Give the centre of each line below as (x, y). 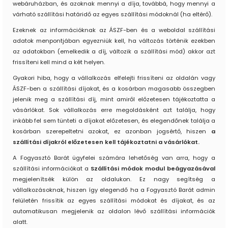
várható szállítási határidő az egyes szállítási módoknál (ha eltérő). (112, 15)
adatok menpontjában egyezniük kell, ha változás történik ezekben (114, 41)
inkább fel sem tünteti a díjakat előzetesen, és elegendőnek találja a (114, 121)
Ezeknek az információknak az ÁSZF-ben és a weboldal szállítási (114, 30)
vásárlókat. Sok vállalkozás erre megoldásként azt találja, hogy (114, 110)
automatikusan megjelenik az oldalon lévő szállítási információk (114, 211)
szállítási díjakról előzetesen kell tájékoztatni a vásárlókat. (106, 142)
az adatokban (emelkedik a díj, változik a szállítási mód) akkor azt (114, 52)
